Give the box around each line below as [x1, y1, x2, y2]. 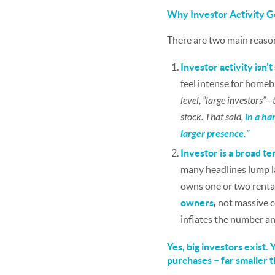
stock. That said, [180, 111, 245, 123]
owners [180, 197, 214, 208]
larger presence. [180, 128, 246, 139]
